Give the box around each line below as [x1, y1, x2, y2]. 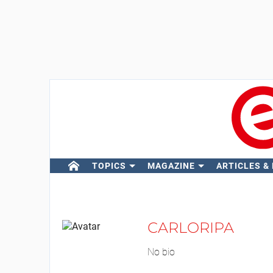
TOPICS [91, 161, 126, 171]
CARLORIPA [147, 219, 234, 236]
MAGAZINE [147, 161, 195, 171]
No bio [147, 246, 175, 258]
